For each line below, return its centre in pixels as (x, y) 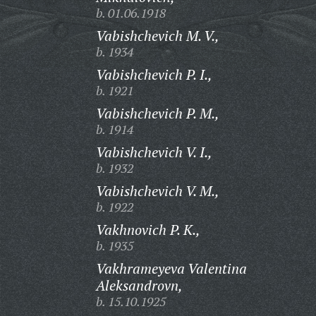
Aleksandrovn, (139, 285)
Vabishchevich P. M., (157, 113)
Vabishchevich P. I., (154, 74)
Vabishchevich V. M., (157, 191)
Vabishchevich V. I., (154, 152)
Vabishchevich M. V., (157, 36)
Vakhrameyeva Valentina (171, 268)
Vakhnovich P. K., (148, 230)
